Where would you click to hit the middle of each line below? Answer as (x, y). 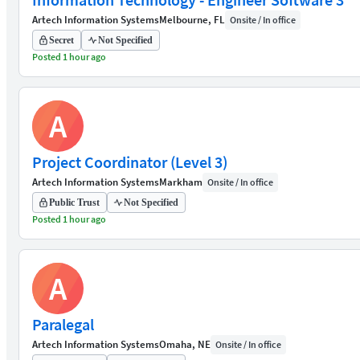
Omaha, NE (185, 344)
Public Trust (74, 202)
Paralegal (63, 324)
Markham (181, 182)
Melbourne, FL (192, 20)
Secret (61, 40)
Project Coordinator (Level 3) (130, 162)
